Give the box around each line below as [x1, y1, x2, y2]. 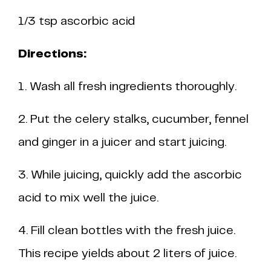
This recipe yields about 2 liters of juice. [18, 248, 237, 260]
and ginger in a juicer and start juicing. [18, 137, 226, 148]
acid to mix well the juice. [18, 192, 158, 204]
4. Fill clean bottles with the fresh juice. [18, 225, 235, 237]
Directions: [18, 48, 87, 60]
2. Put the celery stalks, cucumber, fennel [18, 114, 249, 125]
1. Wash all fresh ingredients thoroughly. [18, 81, 237, 93]
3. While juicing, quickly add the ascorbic [18, 169, 242, 181]
